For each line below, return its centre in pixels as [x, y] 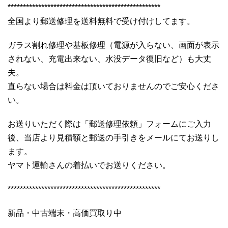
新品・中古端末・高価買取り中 [65, 213]
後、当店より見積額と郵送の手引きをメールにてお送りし [113, 137]
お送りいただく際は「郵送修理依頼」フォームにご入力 [109, 124]
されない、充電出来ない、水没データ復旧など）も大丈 [109, 59]
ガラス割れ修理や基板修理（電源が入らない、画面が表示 [113, 45]
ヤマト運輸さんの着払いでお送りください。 [89, 165]
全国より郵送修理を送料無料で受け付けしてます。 [101, 21]
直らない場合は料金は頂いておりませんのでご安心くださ [113, 86]
